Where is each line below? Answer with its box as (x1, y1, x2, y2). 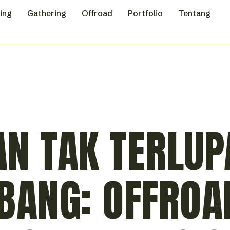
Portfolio (127, 8, 163, 19)
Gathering (27, 8, 66, 19)
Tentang (178, 8, 210, 19)
